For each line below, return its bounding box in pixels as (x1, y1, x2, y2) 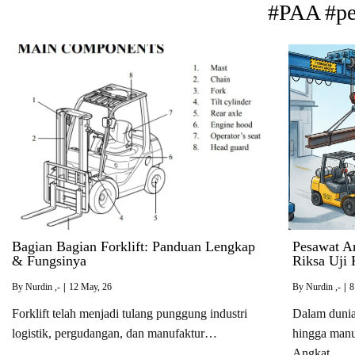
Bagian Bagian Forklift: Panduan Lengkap (12, 238, 255, 254)
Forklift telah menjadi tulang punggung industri (12, 306, 247, 320)
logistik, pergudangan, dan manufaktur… (12, 326, 217, 340)
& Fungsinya (12, 252, 86, 269)
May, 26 (81, 281, 112, 292)
